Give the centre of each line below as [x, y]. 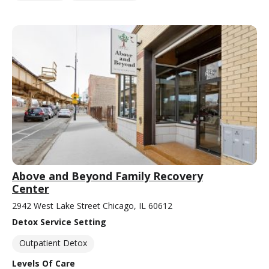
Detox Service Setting [59, 222]
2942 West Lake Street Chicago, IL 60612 [92, 205]
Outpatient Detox [53, 243]
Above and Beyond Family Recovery [107, 176]
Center [31, 188]
